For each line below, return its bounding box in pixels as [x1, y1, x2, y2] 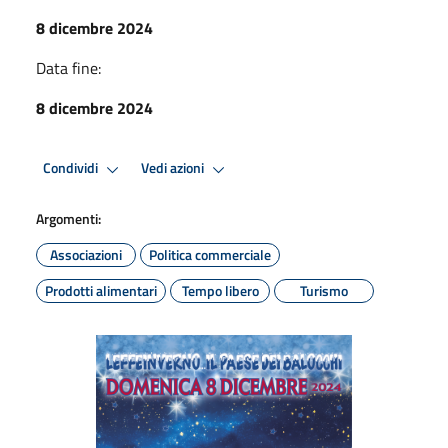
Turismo [300, 279, 348, 301]
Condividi [43, 157, 101, 180]
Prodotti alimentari [45, 279, 157, 301]
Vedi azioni [141, 157, 207, 180]
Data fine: [36, 55, 101, 80]
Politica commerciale [149, 243, 271, 265]
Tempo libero [181, 279, 259, 301]
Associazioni [50, 243, 122, 265]
